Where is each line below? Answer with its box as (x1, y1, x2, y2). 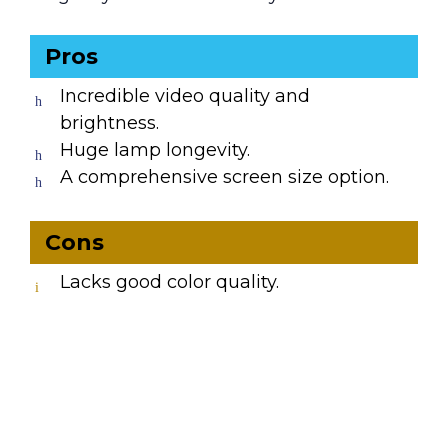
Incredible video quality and (60, 85, 310, 108)
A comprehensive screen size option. (60, 166, 389, 189)
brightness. (60, 112, 159, 135)
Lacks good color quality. (60, 271, 279, 294)
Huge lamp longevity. (60, 139, 250, 162)
